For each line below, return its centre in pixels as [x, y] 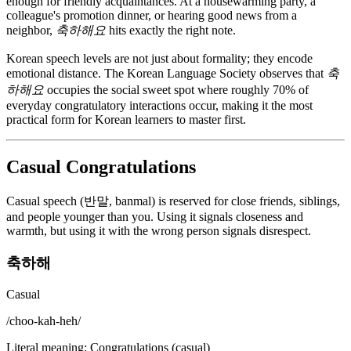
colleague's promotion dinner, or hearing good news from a [152, 16]
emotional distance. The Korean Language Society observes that [166, 74]
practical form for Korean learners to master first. [126, 120]
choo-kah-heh [43, 321]
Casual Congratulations [101, 167]
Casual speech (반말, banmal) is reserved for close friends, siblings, [173, 201]
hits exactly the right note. [171, 31]
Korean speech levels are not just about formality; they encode [159, 59]
